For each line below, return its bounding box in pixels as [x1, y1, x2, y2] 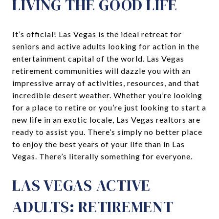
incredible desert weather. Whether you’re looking [12, 90, 202, 100]
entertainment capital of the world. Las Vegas [12, 53, 184, 63]
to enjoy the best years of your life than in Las [12, 139, 185, 149]
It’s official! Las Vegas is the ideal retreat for [12, 29, 182, 39]
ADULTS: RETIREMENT [12, 196, 174, 218]
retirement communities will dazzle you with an [12, 66, 191, 75]
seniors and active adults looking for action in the [12, 41, 199, 51]
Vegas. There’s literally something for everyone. [12, 151, 193, 161]
